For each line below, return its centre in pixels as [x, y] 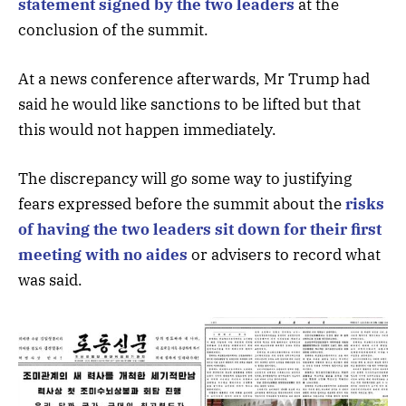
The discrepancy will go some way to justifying [185, 179]
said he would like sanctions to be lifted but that [189, 105]
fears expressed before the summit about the [182, 204]
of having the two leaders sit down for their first [200, 230]
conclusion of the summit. [113, 30]
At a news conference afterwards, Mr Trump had [194, 79]
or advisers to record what [284, 255]
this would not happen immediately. [147, 130]
